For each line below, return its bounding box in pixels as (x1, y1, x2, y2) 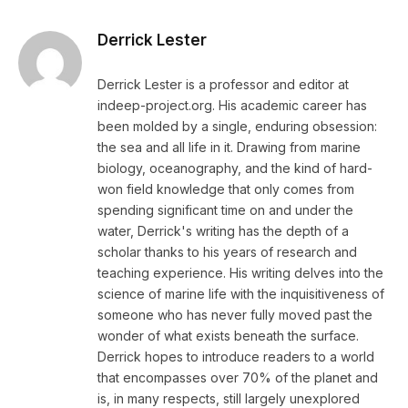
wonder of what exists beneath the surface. (97, 328, 359, 344)
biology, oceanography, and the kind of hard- (97, 160, 372, 177)
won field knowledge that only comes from (97, 181, 354, 198)
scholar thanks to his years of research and (97, 244, 357, 260)
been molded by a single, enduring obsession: (97, 118, 377, 135)
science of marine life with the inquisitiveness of (97, 286, 384, 302)
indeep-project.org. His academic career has (97, 97, 367, 114)
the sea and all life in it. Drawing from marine (97, 139, 361, 156)
